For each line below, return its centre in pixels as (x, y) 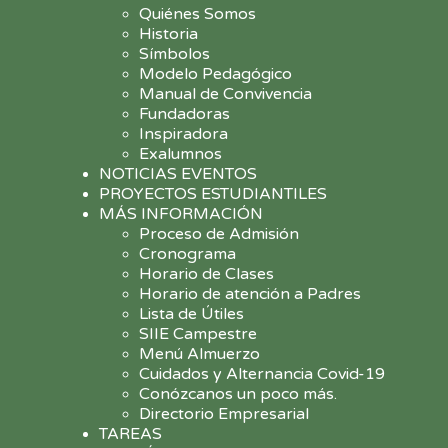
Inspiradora (183, 134)
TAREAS (130, 434)
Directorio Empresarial (224, 414)
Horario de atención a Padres (250, 294)
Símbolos (174, 54)
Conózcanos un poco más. (238, 394)
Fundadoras (184, 114)
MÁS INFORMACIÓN (181, 214)
